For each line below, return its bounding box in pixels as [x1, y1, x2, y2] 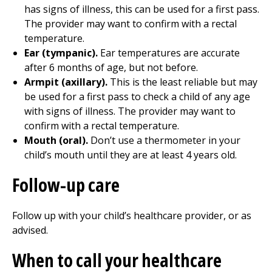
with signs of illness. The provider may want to [24, 104, 236, 118]
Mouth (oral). [24, 134, 88, 147]
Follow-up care [12, 172, 120, 197]
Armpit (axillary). [24, 75, 107, 89]
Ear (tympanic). [24, 46, 98, 59]
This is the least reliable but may [107, 75, 257, 89]
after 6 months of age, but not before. [24, 61, 198, 74]
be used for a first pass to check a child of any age [24, 90, 250, 103]
